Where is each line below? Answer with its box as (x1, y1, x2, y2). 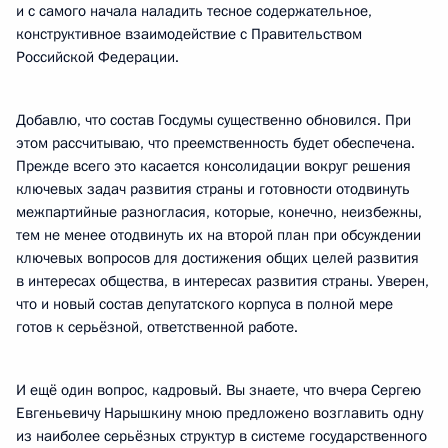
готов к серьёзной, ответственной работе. (16, 317, 298, 337)
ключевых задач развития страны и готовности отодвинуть (16, 179, 410, 199)
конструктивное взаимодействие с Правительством (16, 24, 362, 44)
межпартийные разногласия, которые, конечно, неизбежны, (16, 202, 422, 222)
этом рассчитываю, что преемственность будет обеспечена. (16, 133, 415, 153)
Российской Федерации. (16, 47, 179, 67)
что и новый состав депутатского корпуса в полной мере (16, 294, 393, 314)
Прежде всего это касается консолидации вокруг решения (16, 156, 411, 176)
